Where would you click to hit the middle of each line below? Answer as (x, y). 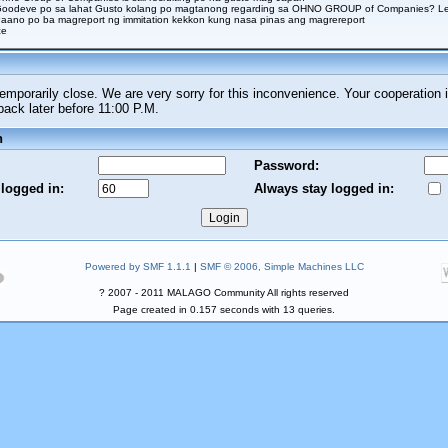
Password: (286, 165)
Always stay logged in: (324, 188)
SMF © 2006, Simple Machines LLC (281, 266)
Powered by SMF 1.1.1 (137, 266)
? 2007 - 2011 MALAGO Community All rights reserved (224, 292)
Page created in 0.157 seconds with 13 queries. (224, 309)
